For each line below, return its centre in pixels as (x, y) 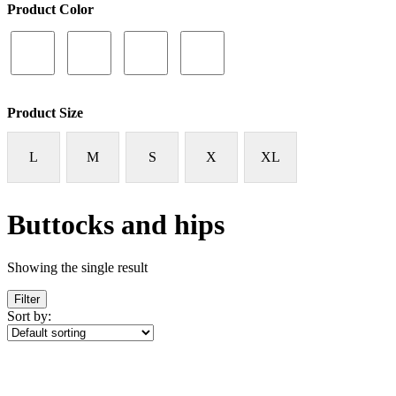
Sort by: (29, 316)
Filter (27, 300)
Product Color (50, 10)
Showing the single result (77, 268)
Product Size (45, 112)
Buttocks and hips (116, 224)
